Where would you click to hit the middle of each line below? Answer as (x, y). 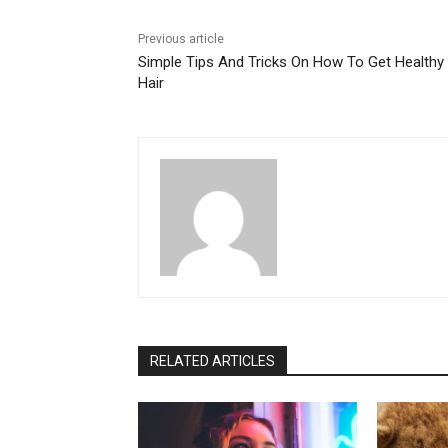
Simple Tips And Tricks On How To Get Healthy (291, 62)
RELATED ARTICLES (212, 361)
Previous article (181, 39)
